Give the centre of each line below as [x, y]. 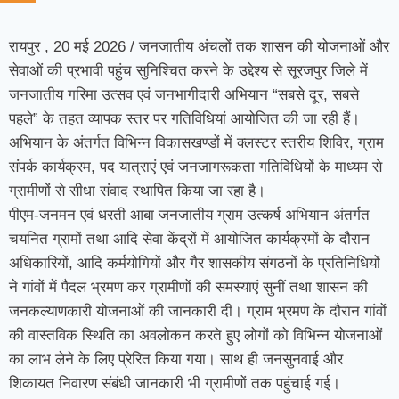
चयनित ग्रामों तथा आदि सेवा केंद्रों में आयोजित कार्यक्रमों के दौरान [189, 239]
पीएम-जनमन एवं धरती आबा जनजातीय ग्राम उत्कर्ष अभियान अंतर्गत [189, 215]
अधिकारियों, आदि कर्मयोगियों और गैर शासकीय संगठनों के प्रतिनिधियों [195, 263]
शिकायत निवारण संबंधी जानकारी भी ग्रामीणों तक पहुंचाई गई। [175, 383]
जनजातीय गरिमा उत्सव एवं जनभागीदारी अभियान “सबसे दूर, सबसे [184, 95]
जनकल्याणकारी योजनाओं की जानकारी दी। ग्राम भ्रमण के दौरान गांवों [198, 311]
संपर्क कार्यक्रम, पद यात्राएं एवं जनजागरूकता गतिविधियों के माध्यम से [195, 167]
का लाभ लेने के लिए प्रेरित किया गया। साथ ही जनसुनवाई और [176, 359]
